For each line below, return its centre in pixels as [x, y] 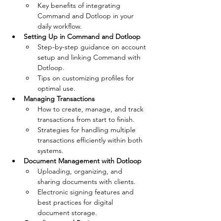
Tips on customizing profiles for [87, 78]
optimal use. [56, 88]
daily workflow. [60, 26]
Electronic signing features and [87, 192]
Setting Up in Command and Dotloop [82, 36]
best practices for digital [76, 202]
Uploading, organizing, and [81, 171]
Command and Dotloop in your [87, 16]
